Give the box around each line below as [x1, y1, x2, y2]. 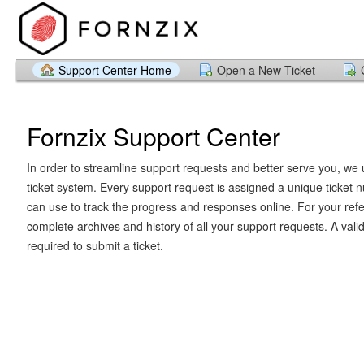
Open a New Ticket [217, 62, 315, 78]
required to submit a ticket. [26, 236, 163, 253]
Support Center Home [58, 62, 171, 78]
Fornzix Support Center [26, 118, 280, 154]
